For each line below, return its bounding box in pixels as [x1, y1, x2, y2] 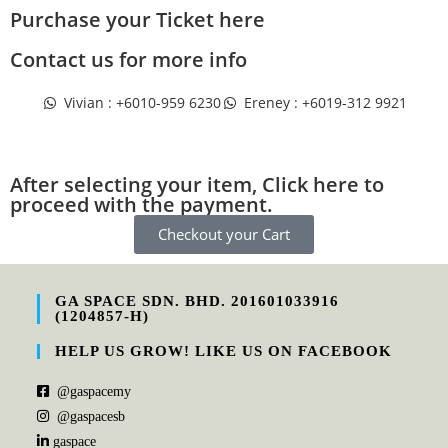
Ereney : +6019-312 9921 [243, 93, 407, 112]
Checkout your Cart [158, 224, 290, 244]
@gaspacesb [57, 409, 126, 424]
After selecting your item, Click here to [10, 171, 384, 198]
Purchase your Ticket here [10, 6, 265, 33]
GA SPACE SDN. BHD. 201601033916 [55, 293, 340, 309]
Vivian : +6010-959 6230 [64, 93, 221, 112]
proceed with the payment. [10, 191, 273, 218]
